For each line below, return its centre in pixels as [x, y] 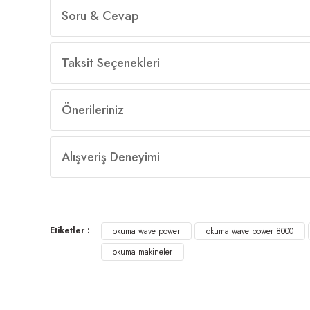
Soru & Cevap [100, 16]
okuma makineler [143, 252]
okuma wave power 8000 [250, 231]
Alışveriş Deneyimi [111, 157]
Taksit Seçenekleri [111, 63]
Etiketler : [70, 230]
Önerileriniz [93, 110]
